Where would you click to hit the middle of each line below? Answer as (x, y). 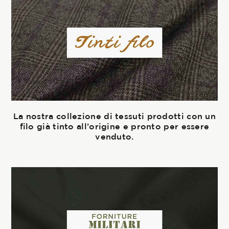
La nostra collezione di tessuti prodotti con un (114, 116)
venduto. (114, 137)
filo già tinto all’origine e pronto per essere (114, 127)
